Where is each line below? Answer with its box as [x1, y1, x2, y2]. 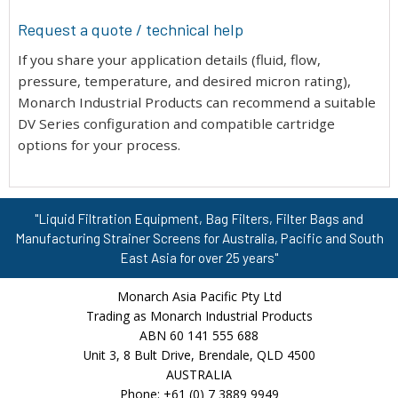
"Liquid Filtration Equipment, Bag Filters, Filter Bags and [35, 211, 363, 227]
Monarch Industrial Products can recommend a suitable [18, 93, 376, 112]
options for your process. [18, 136, 180, 155]
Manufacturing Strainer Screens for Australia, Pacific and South [14, 230, 384, 247]
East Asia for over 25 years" [120, 250, 278, 267]
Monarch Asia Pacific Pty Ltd [116, 287, 282, 305]
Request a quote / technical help [18, 20, 243, 40]
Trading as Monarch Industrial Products [85, 306, 313, 324]
